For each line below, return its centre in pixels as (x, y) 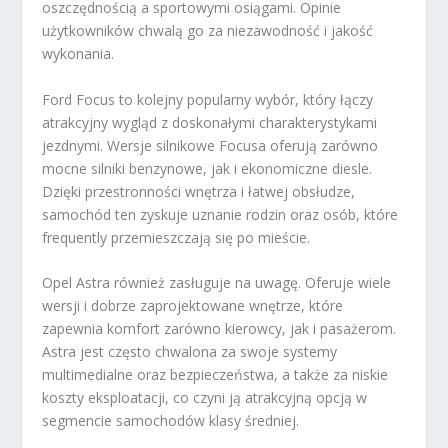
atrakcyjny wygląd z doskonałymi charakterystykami (210, 122)
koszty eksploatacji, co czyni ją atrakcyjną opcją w (205, 398)
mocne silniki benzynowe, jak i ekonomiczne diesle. (207, 168)
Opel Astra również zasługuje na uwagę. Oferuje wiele (217, 283)
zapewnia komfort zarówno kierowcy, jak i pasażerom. (219, 329)
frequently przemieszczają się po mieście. (176, 237)
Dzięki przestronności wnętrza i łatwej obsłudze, (199, 191)
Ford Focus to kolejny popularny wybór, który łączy (208, 99)
